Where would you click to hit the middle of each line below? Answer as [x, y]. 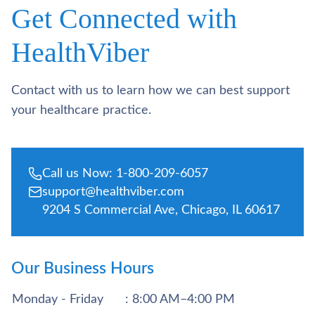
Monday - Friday [58, 300]
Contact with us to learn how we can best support [150, 91]
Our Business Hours [83, 269]
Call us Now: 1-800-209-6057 [125, 174]
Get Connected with [124, 19]
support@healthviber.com [113, 192]
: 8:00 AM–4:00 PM [180, 300]
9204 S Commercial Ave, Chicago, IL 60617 [161, 211]
